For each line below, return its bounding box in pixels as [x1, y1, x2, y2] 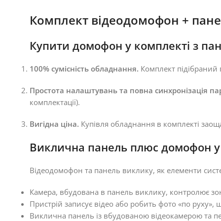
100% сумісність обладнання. [30, 64, 139, 74]
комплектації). [30, 97, 80, 107]
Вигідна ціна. [30, 119, 79, 129]
